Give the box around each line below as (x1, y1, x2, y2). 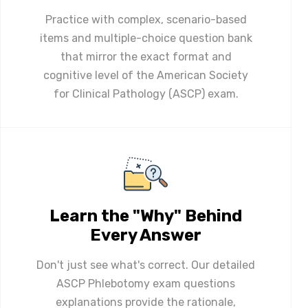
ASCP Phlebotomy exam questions (56, 276, 235, 290)
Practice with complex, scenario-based (45, 12, 247, 26)
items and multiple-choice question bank (39, 31, 252, 45)
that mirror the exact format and (60, 49, 232, 63)
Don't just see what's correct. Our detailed (36, 258, 255, 272)
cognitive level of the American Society (43, 68, 248, 82)
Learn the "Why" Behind (49, 206, 242, 225)
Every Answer (90, 225, 201, 245)
